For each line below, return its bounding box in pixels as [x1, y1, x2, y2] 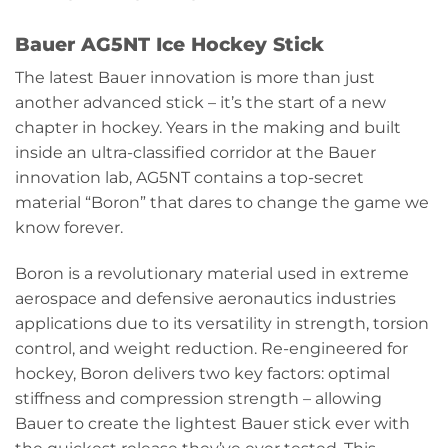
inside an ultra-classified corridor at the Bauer [15, 143, 376, 163]
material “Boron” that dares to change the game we [15, 193, 429, 213]
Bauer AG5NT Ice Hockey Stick [15, 31, 324, 56]
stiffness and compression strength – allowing [15, 389, 382, 409]
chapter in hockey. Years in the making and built [15, 118, 401, 138]
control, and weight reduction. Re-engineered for [15, 339, 408, 359]
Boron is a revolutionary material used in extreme [15, 264, 409, 284]
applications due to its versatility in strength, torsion [15, 314, 429, 334]
